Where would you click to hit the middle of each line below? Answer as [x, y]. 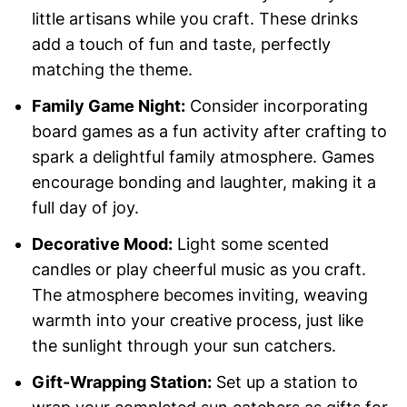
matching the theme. [112, 70]
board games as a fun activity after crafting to [209, 132]
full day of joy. [85, 208]
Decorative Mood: [102, 244]
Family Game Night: [108, 106]
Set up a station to [284, 382]
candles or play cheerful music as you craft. [199, 270]
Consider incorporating [276, 106]
